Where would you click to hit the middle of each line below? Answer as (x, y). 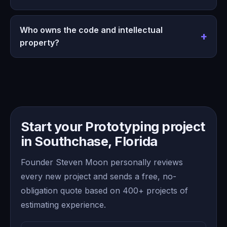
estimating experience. (63, 204)
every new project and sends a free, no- (99, 176)
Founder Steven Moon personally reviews (102, 162)
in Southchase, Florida (89, 141)
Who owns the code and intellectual (91, 30)
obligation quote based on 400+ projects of (104, 190)
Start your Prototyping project (113, 126)
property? (39, 42)
